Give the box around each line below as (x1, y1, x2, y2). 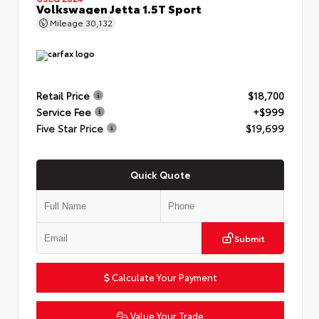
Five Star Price (36, 120, 103, 135)
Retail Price (36, 88, 90, 102)
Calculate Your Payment (109, 270, 217, 283)
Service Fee (36, 104, 91, 118)
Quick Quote (130, 167, 191, 180)
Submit (234, 231, 265, 244)
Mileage (48, 16, 85, 28)
